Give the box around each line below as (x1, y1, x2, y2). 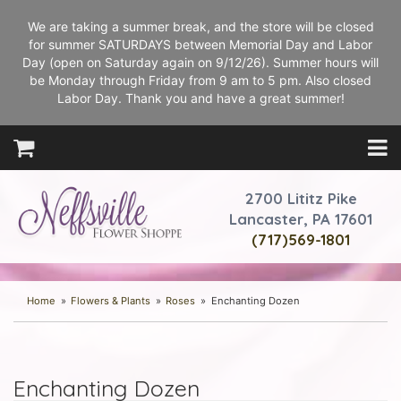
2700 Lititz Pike (244, 189, 357, 208)
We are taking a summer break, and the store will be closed (27, 19, 374, 34)
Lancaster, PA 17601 (229, 209, 372, 228)
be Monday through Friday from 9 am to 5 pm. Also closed (30, 73, 371, 88)
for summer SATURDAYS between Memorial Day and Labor (29, 37, 372, 52)
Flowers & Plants (71, 294, 151, 307)
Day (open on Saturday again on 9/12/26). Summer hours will (22, 55, 379, 70)
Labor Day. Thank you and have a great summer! (56, 90, 345, 106)
